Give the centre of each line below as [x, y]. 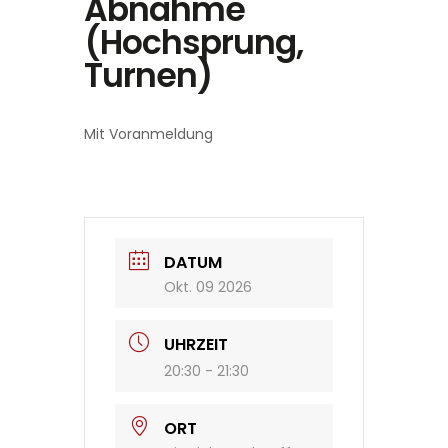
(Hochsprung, [193, 42]
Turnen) [148, 75]
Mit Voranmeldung [148, 133]
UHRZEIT [196, 344]
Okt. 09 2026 [208, 286]
